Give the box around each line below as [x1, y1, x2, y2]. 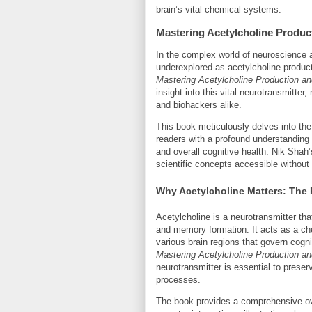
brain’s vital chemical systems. [156, 4, 281, 15]
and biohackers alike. [156, 100, 242, 111]
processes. [156, 274, 201, 286]
